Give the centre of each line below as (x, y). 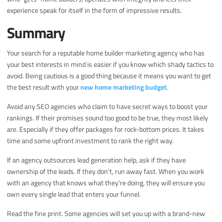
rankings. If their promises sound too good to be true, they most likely (108, 118)
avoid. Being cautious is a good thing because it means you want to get (109, 76)
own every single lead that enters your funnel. (74, 194)
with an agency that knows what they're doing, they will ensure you (106, 183)
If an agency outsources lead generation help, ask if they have (97, 160)
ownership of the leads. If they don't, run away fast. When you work (106, 171)
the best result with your (44, 87)
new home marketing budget (124, 87)
